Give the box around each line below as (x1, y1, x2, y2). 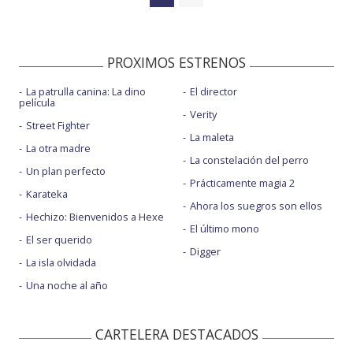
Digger (189, 243, 221, 258)
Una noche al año (26, 277, 108, 292)
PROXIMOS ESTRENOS (107, 52, 246, 72)
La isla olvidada (26, 255, 96, 269)
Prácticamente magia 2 (189, 175, 295, 190)
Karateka (26, 186, 68, 201)
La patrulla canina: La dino (26, 84, 146, 98)
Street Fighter (26, 117, 90, 132)
